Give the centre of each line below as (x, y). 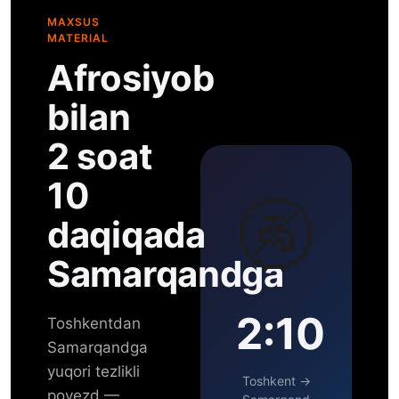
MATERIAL (78, 38)
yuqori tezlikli (94, 371)
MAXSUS (73, 22)
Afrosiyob (131, 78)
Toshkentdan (94, 323)
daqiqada (126, 235)
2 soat (100, 156)
